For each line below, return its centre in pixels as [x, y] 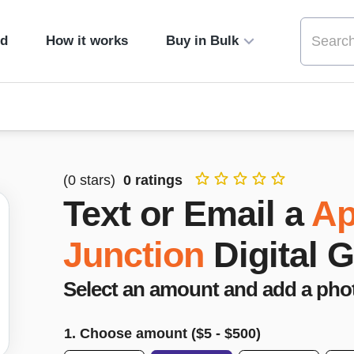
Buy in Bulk [202, 41]
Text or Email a [183, 214]
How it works [87, 41]
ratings [157, 180]
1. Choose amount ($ [134, 333]
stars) [98, 180]
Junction [134, 255]
